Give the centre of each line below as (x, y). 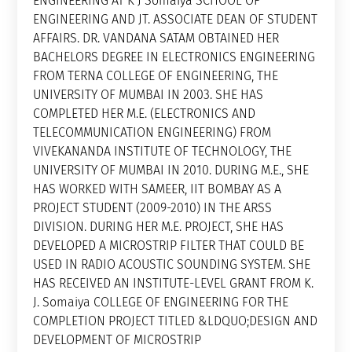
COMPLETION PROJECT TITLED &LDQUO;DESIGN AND (175, 321)
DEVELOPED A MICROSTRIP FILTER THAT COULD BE (169, 245)
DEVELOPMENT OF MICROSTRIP (117, 339)
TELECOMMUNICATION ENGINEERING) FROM (152, 132)
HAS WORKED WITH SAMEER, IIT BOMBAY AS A (157, 189)
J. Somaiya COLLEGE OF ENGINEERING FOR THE (161, 302)
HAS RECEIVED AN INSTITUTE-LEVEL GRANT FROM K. (173, 283)
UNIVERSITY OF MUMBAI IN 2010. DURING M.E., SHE (171, 170)
